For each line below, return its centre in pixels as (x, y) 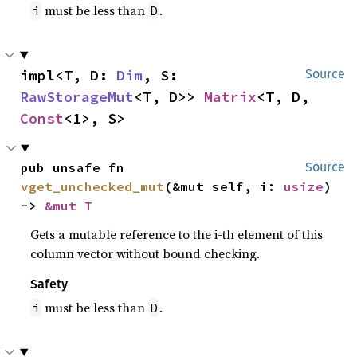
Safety (49, 284)
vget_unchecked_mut (93, 186)
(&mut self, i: (224, 186)
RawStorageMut (77, 96)
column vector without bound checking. (145, 253)
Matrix (230, 96)
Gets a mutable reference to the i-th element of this (177, 234)
